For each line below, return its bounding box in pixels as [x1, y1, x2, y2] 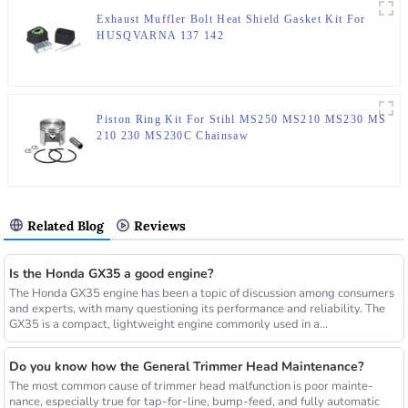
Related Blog [27, 218, 105, 235]
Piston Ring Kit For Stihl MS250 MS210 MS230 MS [97, 113, 387, 127]
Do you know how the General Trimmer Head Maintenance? [8, 357, 363, 375]
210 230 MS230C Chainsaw [97, 129, 249, 143]
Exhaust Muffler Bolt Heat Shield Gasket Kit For [97, 13, 366, 26]
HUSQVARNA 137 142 [97, 29, 224, 43]
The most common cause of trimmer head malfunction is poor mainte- [8, 377, 373, 394]
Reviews [134, 218, 187, 235]
